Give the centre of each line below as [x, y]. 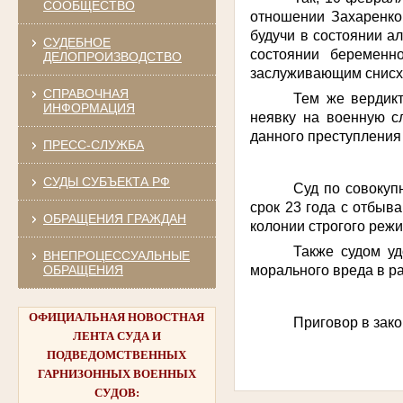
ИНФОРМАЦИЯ [89, 107]
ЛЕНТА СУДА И [116, 336]
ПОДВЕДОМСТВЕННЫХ [117, 354]
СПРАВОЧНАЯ [85, 93]
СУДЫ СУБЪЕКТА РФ [106, 181]
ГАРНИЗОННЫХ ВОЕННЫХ [116, 373]
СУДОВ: [116, 392]
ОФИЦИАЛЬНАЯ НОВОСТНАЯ [117, 317]
